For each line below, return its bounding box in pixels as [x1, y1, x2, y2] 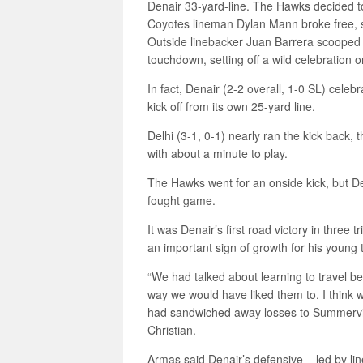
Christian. [147, 322, 196, 338]
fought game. [147, 192, 216, 208]
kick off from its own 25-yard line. [147, 98, 315, 114]
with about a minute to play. [147, 145, 288, 161]
